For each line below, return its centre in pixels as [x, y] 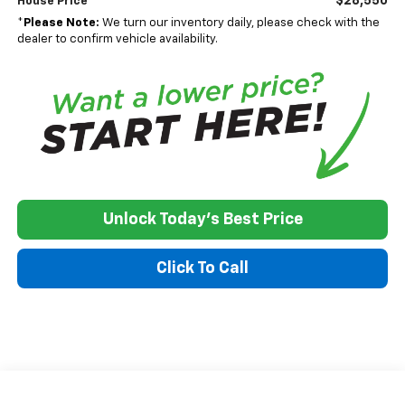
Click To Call [202, 269]
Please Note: [61, 23]
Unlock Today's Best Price [202, 220]
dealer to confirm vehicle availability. [117, 39]
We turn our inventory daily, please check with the [239, 23]
